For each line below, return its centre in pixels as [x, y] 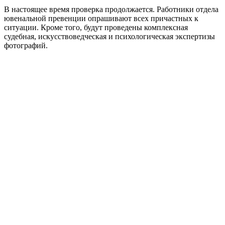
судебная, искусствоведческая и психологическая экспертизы [109, 36]
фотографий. [26, 45]
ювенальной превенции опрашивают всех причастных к [101, 18]
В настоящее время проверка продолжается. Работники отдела [111, 9]
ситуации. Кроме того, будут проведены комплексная [96, 27]
